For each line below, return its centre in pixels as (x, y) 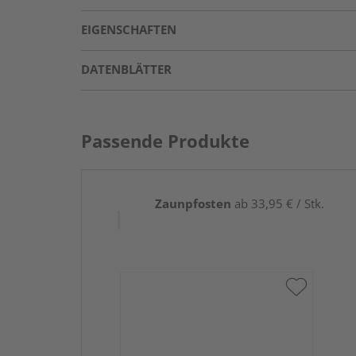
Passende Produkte (165, 140)
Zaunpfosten (193, 203)
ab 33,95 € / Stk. (278, 203)
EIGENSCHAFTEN (129, 29)
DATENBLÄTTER (126, 69)
